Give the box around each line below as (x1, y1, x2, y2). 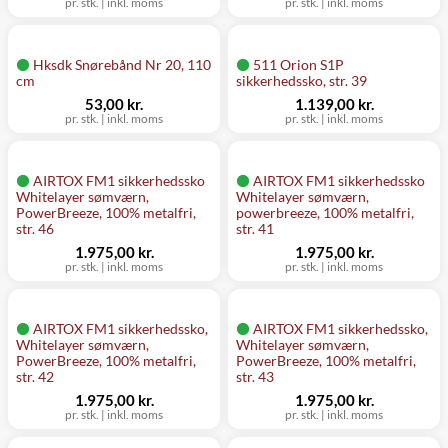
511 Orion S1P (253, 56, 344, 73)
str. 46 (16, 220, 54, 237)
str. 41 (236, 220, 274, 237)
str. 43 (236, 368, 274, 385)
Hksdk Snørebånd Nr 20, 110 (33, 56, 211, 73)
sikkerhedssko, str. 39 (236, 72, 367, 89)
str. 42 (16, 368, 54, 385)
